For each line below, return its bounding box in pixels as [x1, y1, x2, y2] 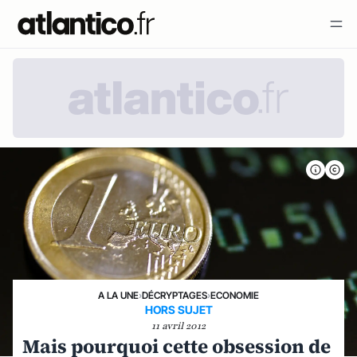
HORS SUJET [144, 303, 213, 316]
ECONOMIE [210, 289, 259, 301]
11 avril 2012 [151, 320, 206, 332]
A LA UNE [98, 289, 139, 301]
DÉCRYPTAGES [142, 289, 207, 301]
